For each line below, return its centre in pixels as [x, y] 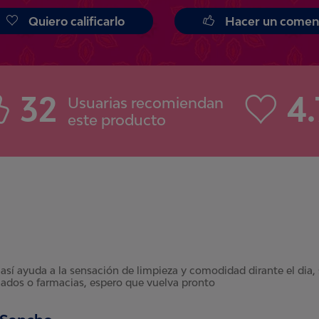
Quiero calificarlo [77, 22]
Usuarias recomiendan [146, 103]
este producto [117, 120]
